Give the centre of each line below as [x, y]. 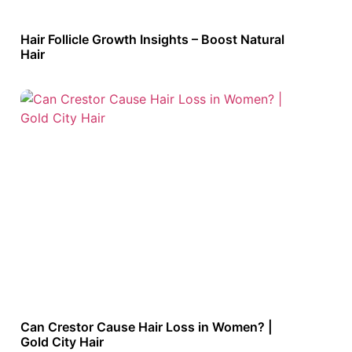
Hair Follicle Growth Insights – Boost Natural [152, 40]
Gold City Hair [62, 341]
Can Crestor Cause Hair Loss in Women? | [147, 326]
